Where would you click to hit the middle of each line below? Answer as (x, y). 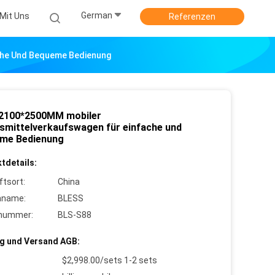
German (97, 16)
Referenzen (192, 17)
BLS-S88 (75, 215)
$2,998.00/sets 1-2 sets (110, 260)
